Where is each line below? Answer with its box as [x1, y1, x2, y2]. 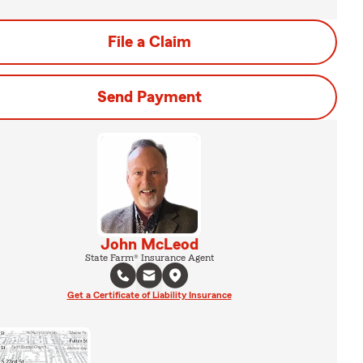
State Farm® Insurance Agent [84, 253, 214, 263]
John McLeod [100, 237, 199, 253]
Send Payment [96, 89, 202, 105]
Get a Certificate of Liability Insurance [66, 290, 232, 300]
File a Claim [107, 34, 191, 50]
